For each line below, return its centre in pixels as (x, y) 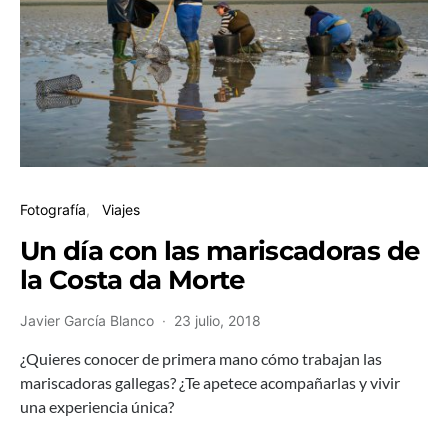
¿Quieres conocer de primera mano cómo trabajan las (201, 358)
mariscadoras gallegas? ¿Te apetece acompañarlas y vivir (210, 382)
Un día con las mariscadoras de (220, 250)
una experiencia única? (97, 406)
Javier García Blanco (87, 320)
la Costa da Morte (132, 279)
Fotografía (53, 209)
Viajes (121, 209)
